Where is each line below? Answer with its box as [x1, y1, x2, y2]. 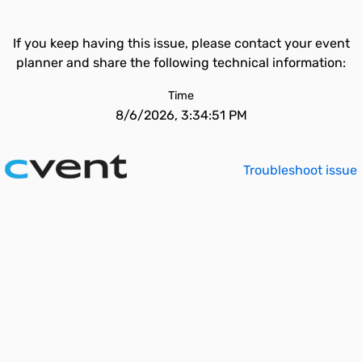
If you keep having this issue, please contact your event [12, 36, 350, 51]
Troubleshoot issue [243, 162, 357, 178]
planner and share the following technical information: [16, 55, 346, 70]
